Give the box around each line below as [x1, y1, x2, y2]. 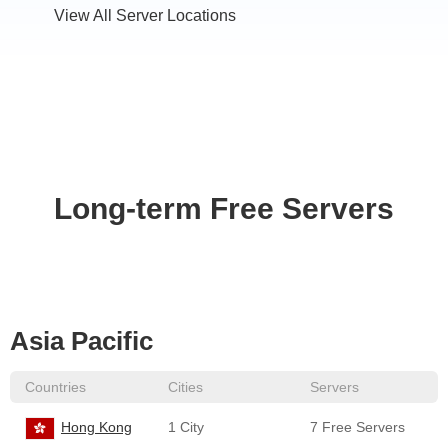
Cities [167, 379, 203, 395]
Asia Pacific [10, 326, 153, 356]
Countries [25, 379, 86, 395]
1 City [167, 419, 204, 435]
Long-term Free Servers [54, 192, 394, 225]
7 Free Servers [310, 419, 406, 435]
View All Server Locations [54, 7, 236, 24]
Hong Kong [61, 419, 132, 435]
